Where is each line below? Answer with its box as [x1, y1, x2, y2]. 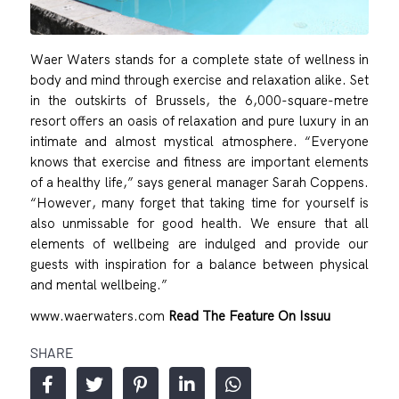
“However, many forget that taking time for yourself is [29, 193, 370, 211]
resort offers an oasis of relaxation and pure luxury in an [29, 111, 370, 129]
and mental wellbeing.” [29, 275, 167, 293]
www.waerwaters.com [29, 306, 168, 324]
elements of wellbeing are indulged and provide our [29, 234, 370, 252]
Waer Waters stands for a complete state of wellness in [29, 50, 370, 68]
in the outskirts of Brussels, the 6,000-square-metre [29, 91, 370, 109]
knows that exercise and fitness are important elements [29, 152, 370, 170]
